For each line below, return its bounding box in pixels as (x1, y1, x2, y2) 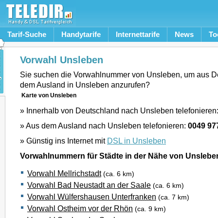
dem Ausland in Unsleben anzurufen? (20, 80, 150, 89)
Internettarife (116, 30, 160, 38)
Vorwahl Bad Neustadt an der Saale (27, 181, 151, 189)
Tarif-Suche (7, 30, 46, 38)
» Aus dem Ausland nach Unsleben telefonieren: (20, 121, 188, 130)
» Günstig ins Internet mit (20, 136, 107, 145)
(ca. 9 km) (135, 205, 166, 213)
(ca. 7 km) (158, 194, 189, 201)
